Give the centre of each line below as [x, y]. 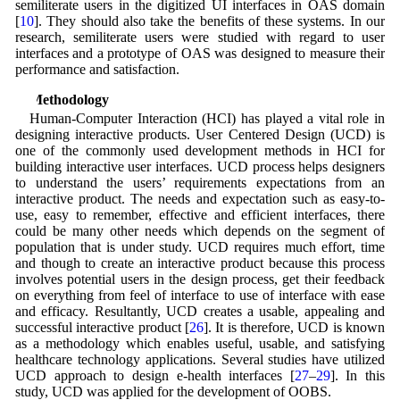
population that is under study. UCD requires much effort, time [200, 246]
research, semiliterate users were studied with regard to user [200, 37]
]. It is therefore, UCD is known [294, 327]
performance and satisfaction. [97, 69]
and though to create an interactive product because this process [200, 262]
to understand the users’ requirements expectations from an [200, 182]
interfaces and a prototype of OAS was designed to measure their [200, 53]
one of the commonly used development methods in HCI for [200, 150]
